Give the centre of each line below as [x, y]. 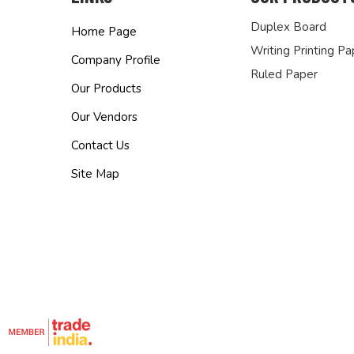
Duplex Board [288, 27]
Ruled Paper [284, 75]
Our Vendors [104, 117]
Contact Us [100, 146]
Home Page [104, 32]
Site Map [95, 174]
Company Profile [115, 60]
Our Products [106, 89]
